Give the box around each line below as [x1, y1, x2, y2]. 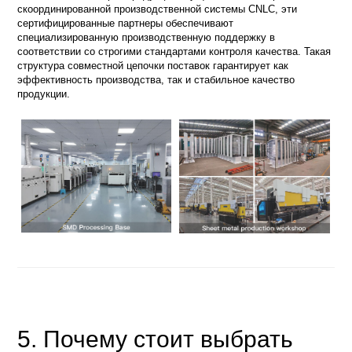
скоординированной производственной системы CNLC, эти [17, 2, 298, 15]
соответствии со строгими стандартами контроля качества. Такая [17, 45, 332, 57]
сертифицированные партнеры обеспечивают [17, 16, 234, 29]
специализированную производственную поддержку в [17, 31, 276, 43]
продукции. [17, 87, 71, 100]
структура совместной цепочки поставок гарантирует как [17, 59, 289, 71]
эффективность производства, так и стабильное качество [17, 73, 295, 86]
